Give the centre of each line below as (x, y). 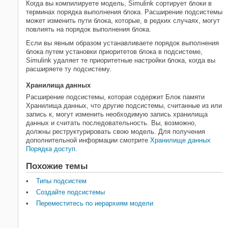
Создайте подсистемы (70, 192)
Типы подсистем (61, 181)
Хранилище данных (180, 140)
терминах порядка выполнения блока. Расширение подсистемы (124, 12)
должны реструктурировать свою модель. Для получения (116, 131)
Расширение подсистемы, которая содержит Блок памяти (115, 97)
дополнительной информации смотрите (88, 140)
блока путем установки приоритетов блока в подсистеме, (114, 51)
